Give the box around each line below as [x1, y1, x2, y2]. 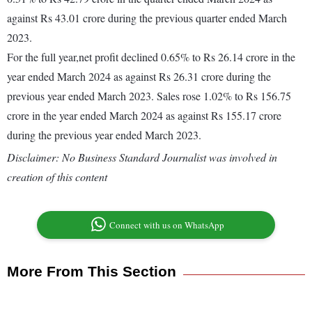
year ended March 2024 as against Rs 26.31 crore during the [7, 69, 271, 84]
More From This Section [7, 263, 176, 280]
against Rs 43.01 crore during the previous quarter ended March [7, 10, 287, 26]
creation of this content [7, 169, 107, 185]
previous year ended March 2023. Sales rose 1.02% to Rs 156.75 [7, 88, 291, 104]
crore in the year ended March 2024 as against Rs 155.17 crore [7, 108, 281, 123]
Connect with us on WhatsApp [109, 219, 225, 232]
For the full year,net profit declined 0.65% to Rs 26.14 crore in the [7, 49, 295, 65]
